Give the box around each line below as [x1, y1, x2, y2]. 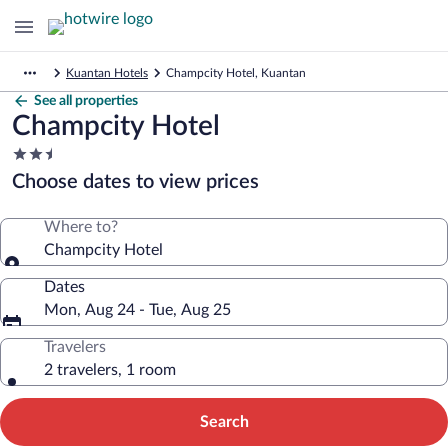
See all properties [34, 94, 138, 108]
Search [199, 414, 249, 430]
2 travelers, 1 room [44, 362, 176, 378]
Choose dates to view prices [12, 172, 259, 192]
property [11, 184, 72, 200]
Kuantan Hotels [66, 67, 148, 79]
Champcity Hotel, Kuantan [166, 67, 306, 79]
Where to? [44, 219, 118, 235]
